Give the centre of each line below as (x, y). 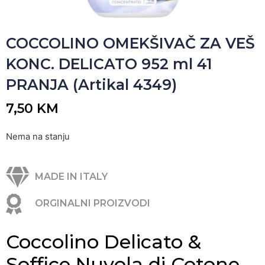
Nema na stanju (38, 137)
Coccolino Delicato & (104, 241)
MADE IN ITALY (71, 177)
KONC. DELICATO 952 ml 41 (109, 64)
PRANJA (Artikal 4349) (91, 85)
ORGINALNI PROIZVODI (92, 203)
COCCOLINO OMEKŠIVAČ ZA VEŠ (130, 43)
